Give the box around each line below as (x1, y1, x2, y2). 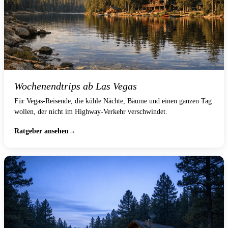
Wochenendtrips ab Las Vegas (14, 80, 137, 92)
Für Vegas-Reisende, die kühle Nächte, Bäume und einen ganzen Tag (14, 97, 212, 105)
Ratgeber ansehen (14, 127, 69, 135)
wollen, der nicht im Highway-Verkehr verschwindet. (14, 107, 167, 116)
